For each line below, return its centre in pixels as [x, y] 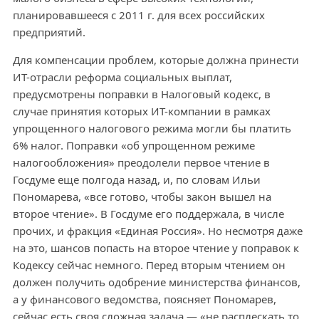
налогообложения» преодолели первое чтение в [141, 163]
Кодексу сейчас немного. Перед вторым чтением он [149, 265]
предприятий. [49, 32]
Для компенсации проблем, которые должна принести [156, 60]
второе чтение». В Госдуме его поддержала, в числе [148, 214]
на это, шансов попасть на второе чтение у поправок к [156, 248]
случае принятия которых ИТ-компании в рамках [141, 111]
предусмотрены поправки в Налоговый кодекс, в [141, 94]
